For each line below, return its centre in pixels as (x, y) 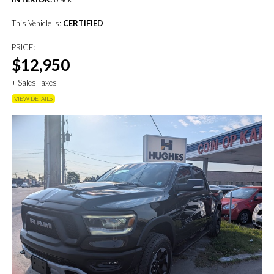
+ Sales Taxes (35, 83)
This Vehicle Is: (38, 24)
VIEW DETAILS (34, 99)
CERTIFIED (83, 24)
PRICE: (24, 47)
